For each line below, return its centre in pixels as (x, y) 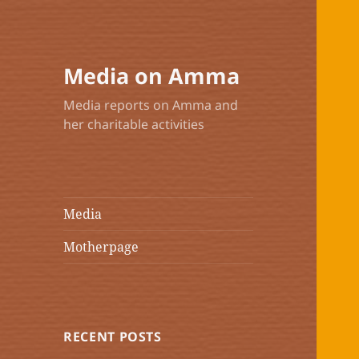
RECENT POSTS (113, 337)
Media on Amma (152, 76)
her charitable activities (134, 125)
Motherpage (101, 247)
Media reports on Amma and (151, 105)
